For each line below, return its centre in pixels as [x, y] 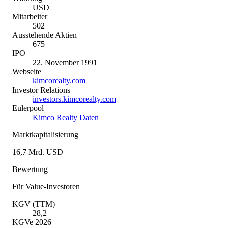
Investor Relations [41, 90]
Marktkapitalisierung [45, 134]
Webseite [27, 71]
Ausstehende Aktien [45, 35]
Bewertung [30, 169]
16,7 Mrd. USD [38, 152]
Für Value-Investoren [46, 186]
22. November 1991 [65, 62]
